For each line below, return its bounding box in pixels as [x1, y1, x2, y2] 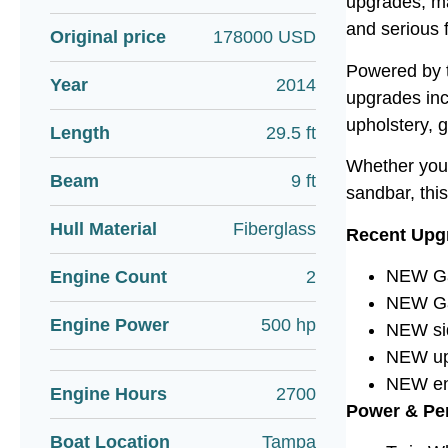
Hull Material [50, 219, 157, 239]
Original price [50, 27, 166, 47]
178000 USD [213, 27, 316, 47]
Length [50, 123, 110, 143]
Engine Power [50, 315, 169, 335]
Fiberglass [233, 219, 316, 239]
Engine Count [50, 267, 167, 287]
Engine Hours [50, 384, 167, 404]
